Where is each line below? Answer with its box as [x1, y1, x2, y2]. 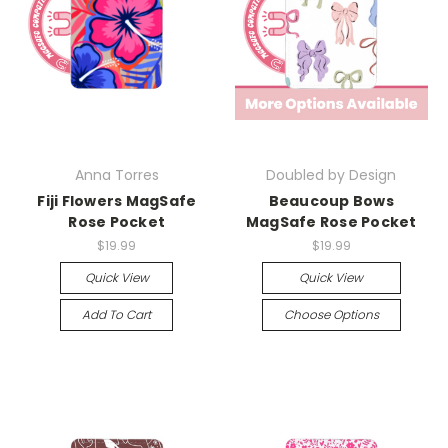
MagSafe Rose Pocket [245, 212, 417, 233]
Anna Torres [74, 165, 159, 186]
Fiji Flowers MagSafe [37, 191, 197, 212]
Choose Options [283, 306, 379, 323]
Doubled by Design [266, 165, 397, 186]
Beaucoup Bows [268, 191, 394, 212]
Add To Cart [82, 306, 152, 323]
